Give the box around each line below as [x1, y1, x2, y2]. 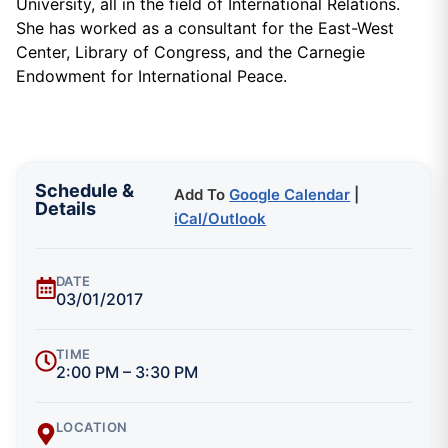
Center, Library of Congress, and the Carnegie [16, 42, 365, 63]
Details [35, 197, 96, 219]
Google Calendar [229, 184, 351, 204]
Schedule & [35, 179, 134, 201]
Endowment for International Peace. [16, 66, 287, 87]
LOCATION [55, 418, 128, 435]
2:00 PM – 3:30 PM [55, 361, 198, 382]
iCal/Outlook [174, 208, 267, 228]
